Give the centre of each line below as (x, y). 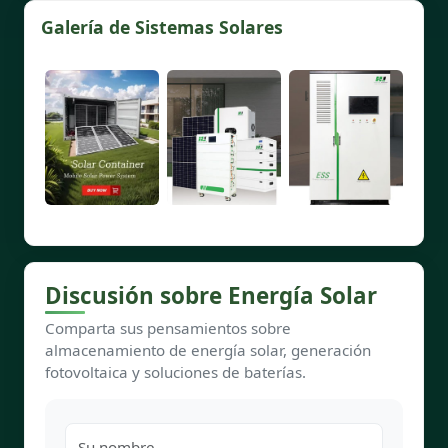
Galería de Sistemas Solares (162, 27)
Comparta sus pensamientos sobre (168, 328)
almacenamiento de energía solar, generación (208, 350)
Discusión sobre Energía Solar (211, 296)
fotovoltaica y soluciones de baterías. (175, 372)
